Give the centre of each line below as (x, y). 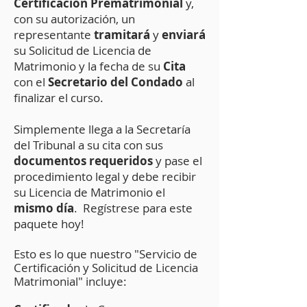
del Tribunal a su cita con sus (88, 145)
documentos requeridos (83, 161)
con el (31, 82)
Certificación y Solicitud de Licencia (106, 268)
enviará (184, 35)
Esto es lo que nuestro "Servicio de (106, 254)
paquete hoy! (49, 224)
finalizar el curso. (60, 98)
